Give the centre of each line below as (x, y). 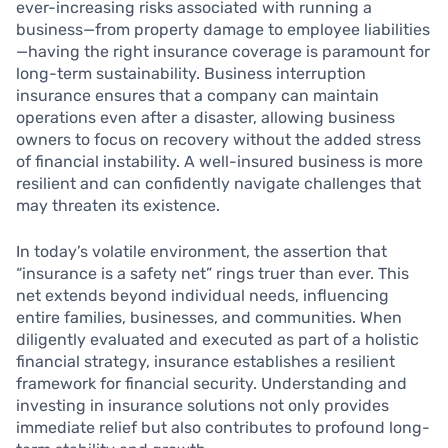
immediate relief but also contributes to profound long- (223, 428)
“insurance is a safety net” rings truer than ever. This (212, 274)
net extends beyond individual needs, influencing (202, 296)
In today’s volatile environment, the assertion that (201, 252)
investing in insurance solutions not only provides (202, 406)
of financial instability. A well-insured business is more (219, 162)
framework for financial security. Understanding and (211, 384)
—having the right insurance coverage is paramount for (223, 52)
